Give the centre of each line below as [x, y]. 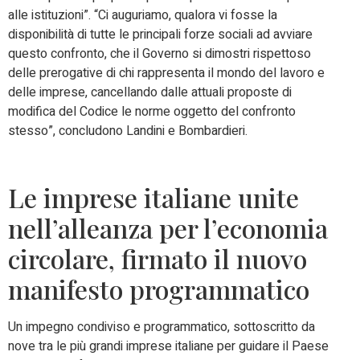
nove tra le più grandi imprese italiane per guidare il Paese [168, 347]
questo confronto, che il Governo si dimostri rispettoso [160, 53]
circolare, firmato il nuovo [157, 259]
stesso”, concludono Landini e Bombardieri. [128, 131]
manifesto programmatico [159, 289]
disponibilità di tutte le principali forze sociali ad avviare [160, 34]
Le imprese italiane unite [153, 198]
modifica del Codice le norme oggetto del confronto [152, 111]
